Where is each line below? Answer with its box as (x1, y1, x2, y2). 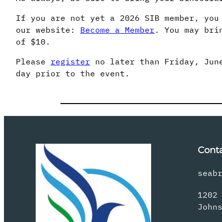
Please (16, 56, 51, 66)
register (51, 56, 90, 66)
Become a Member (80, 24, 155, 35)
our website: (16, 24, 80, 35)
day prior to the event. (16, 68, 130, 78)
